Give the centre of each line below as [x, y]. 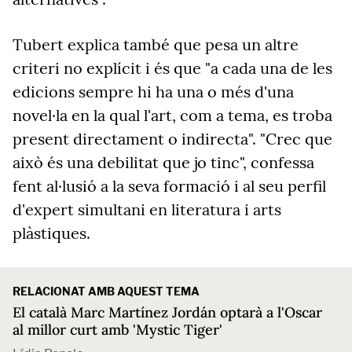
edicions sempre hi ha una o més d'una [153, 92]
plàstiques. [51, 233]
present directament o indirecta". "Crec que [172, 139]
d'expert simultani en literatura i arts [147, 209]
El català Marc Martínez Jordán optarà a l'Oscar [167, 312]
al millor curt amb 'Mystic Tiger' [117, 330]
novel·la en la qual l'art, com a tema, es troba [172, 115]
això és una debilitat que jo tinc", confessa [163, 162]
